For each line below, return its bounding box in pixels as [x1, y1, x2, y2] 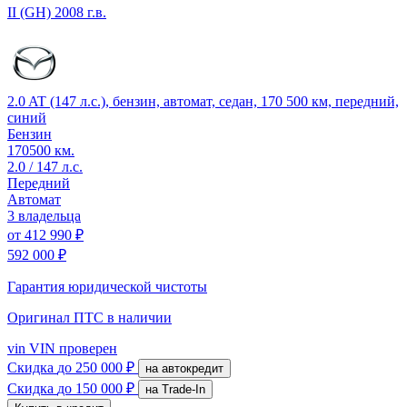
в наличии [107, 309, 172, 325]
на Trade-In [162, 382, 205, 396]
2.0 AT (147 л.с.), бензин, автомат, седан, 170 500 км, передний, [7, 93, 399, 109]
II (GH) [7, 4, 51, 20]
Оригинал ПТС [7, 309, 107, 325]
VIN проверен [25, 340, 117, 356]
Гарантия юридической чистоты [7, 278, 207, 294]
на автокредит [162, 361, 223, 375]
